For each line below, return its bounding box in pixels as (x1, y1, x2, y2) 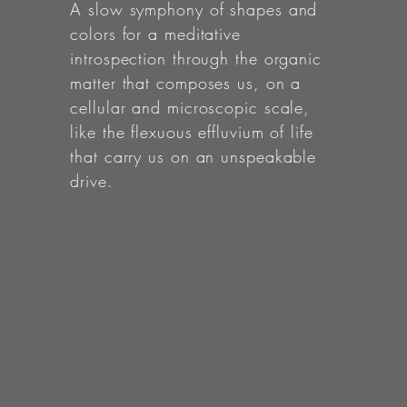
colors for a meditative (70, 23, 241, 45)
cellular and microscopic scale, (70, 96, 311, 118)
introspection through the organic (70, 47, 322, 69)
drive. (70, 170, 114, 192)
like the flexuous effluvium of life (70, 121, 313, 143)
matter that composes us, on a (70, 72, 302, 94)
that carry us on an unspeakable (70, 145, 317, 167)
